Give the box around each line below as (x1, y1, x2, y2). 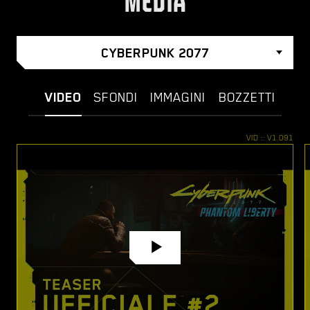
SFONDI (93, 89, 138, 104)
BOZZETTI (218, 89, 275, 104)
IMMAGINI (150, 89, 206, 104)
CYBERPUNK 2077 (101, 44, 209, 60)
